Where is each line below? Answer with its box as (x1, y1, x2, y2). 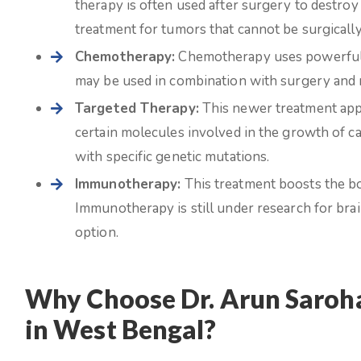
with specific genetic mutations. (75, 147, 270, 166)
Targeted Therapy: (75, 98, 199, 118)
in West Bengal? (25, 313, 217, 345)
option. (75, 222, 118, 242)
